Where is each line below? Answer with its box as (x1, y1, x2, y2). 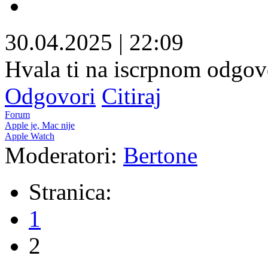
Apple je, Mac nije (5, 120, 75, 130)
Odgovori (5, 83, 96, 109)
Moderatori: (5, 142, 123, 168)
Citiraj (102, 83, 162, 109)
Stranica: (29, 178, 112, 205)
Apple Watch (5, 130, 54, 141)
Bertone (123, 142, 197, 168)
